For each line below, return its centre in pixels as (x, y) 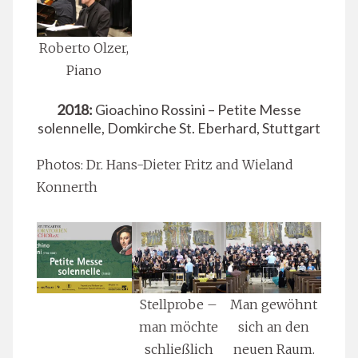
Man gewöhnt (274, 305)
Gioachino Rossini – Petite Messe (197, 110)
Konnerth (67, 187)
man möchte (179, 327)
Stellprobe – (179, 305)
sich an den (274, 327)
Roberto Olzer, (84, 48)
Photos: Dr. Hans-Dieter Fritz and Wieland (165, 165)
